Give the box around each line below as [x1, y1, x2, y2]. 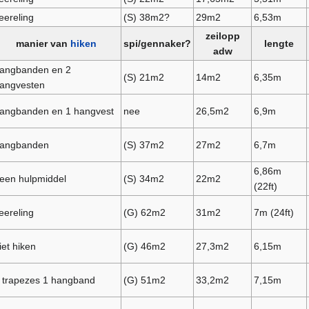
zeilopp [205, 30, 240, 42]
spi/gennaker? [123, 38, 191, 50]
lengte [264, 38, 294, 50]
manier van [16, 38, 70, 50]
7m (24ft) [253, 207, 294, 219]
